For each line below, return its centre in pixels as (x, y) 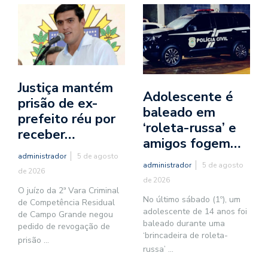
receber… (46, 134)
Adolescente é (188, 97)
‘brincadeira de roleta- (185, 236)
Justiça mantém (66, 88)
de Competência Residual (66, 202)
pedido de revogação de (64, 226)
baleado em (179, 113)
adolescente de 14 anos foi (195, 212)
